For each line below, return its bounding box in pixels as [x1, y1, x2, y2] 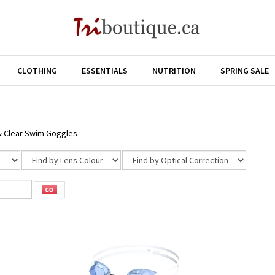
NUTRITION [152, 65, 196, 76]
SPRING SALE [220, 65, 269, 76]
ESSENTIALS [82, 65, 128, 76]
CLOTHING [17, 65, 57, 76]
